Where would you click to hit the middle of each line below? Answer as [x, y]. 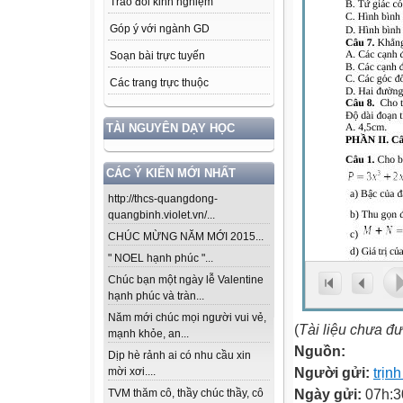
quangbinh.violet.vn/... [161, 215]
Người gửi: [334, 372]
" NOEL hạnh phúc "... [161, 259]
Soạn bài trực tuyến [157, 56]
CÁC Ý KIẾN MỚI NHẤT [171, 174]
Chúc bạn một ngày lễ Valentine [186, 280]
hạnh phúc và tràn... [156, 296]
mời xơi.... [132, 372]
